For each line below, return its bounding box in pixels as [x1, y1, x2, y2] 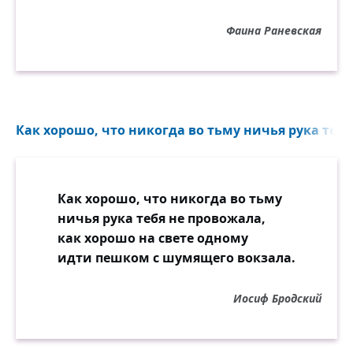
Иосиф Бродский [233, 291, 321, 306]
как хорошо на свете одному [58, 229, 248, 247]
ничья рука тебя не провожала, [58, 210, 266, 227]
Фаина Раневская [226, 23, 321, 38]
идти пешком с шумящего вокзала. [58, 249, 295, 266]
